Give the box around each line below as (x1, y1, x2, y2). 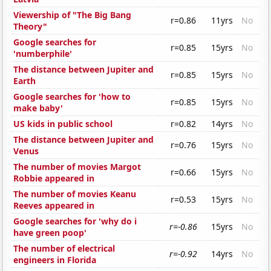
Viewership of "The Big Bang (13, 9, 132, 21)
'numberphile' (13, 48, 73, 60)
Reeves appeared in (13, 200, 95, 212)
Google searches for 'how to (13, 91, 131, 103)
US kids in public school (13, 118, 113, 130)
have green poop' (13, 227, 87, 239)
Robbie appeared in (13, 172, 95, 184)
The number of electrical (13, 243, 116, 255)
